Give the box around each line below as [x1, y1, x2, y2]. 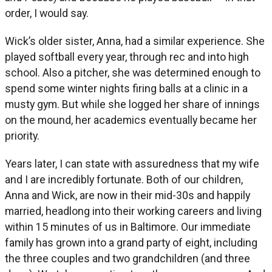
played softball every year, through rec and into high [5, 50, 249, 64]
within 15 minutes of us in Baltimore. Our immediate [5, 220, 251, 234]
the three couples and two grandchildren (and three [5, 252, 250, 265]
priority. [5, 129, 39, 143]
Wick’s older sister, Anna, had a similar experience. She [5, 35, 265, 48]
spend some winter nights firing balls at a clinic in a [5, 82, 248, 95]
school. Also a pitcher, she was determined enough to [5, 66, 260, 80]
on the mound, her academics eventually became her [5, 114, 257, 127]
